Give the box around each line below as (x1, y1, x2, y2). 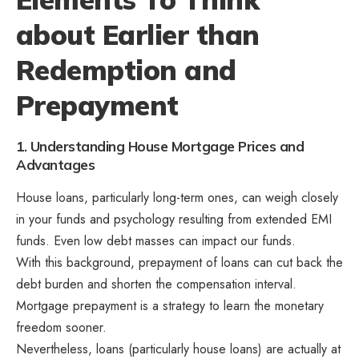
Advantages (16, 155, 95, 173)
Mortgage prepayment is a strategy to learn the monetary (16, 296, 324, 315)
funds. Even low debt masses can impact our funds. (16, 231, 296, 250)
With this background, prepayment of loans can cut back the (16, 252, 343, 272)
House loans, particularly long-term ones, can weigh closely (16, 188, 338, 207)
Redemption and (16, 53, 236, 88)
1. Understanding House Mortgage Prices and (16, 137, 304, 155)
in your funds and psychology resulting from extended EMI (16, 209, 332, 228)
